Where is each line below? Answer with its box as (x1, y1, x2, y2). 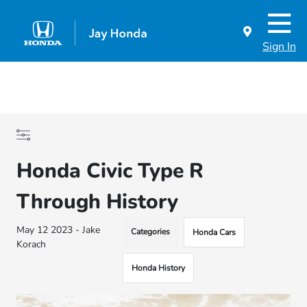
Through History (16, 188, 179, 216)
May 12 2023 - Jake (16, 223, 101, 236)
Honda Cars (193, 227, 236, 238)
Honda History (132, 262, 186, 273)
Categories (131, 226, 171, 237)
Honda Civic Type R (16, 157, 204, 185)
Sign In (262, 39, 296, 54)
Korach (16, 238, 47, 251)
